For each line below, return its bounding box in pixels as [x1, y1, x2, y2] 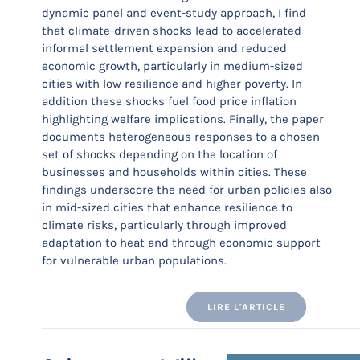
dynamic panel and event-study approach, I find [42, 6, 306, 20]
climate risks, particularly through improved [42, 218, 287, 232]
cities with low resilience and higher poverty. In [42, 76, 302, 91]
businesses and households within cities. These [42, 165, 307, 179]
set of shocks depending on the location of [42, 147, 277, 162]
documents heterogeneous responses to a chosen [42, 129, 320, 144]
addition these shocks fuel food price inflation [42, 94, 297, 108]
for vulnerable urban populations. [42, 253, 227, 268]
